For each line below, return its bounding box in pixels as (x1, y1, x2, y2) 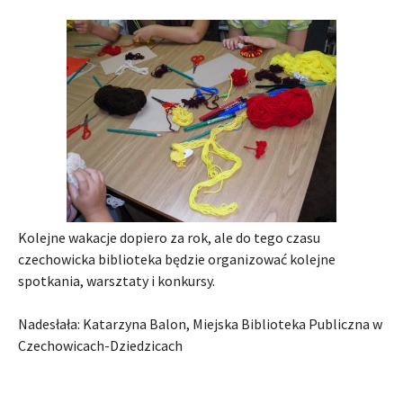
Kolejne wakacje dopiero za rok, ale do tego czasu (18, 228, 320, 247)
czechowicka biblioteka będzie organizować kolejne (18, 250, 336, 269)
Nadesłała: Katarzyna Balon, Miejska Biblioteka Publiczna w (18, 315, 382, 334)
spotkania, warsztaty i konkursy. (18, 272, 215, 291)
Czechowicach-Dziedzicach (18, 336, 183, 355)
